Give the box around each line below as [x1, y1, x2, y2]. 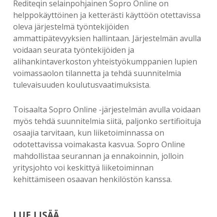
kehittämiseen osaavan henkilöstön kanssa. [13, 174, 172, 185]
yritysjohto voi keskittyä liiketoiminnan [13, 162, 154, 173]
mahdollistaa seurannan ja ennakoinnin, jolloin [13, 151, 184, 161]
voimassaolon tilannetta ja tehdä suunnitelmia [13, 68, 181, 78]
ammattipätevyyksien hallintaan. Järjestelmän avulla [13, 33, 201, 44]
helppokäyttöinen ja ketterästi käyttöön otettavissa [13, 10, 201, 20]
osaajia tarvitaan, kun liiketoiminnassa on [13, 127, 164, 138]
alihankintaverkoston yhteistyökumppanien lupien [13, 56, 197, 67]
